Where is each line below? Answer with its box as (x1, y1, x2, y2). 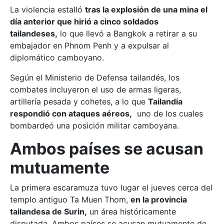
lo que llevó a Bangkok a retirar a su (57, 28, 197, 38)
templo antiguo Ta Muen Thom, (10, 194, 130, 204)
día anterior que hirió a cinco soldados (10, 16, 158, 26)
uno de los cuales (132, 108, 203, 118)
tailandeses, (10, 28, 57, 38)
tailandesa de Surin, (10, 206, 87, 216)
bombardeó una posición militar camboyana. (10, 120, 179, 130)
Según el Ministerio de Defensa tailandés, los (10, 72, 179, 82)
